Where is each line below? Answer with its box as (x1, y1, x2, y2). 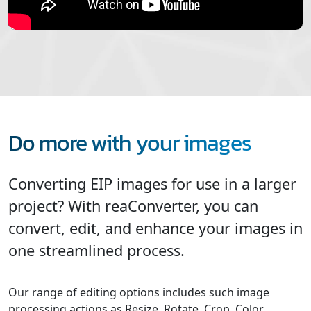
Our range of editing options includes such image (8, 284, 269, 300)
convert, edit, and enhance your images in (8, 217, 303, 238)
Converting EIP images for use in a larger (8, 173, 296, 194)
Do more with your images (8, 126, 251, 160)
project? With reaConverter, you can (8, 195, 258, 216)
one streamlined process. (8, 239, 185, 260)
